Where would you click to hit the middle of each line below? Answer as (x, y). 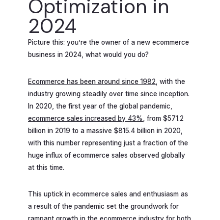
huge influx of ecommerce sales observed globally (107, 155)
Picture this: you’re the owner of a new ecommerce (109, 42)
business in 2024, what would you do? (88, 55)
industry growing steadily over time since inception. (109, 94)
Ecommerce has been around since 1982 (92, 81)
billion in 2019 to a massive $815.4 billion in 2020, (105, 130)
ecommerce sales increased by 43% (85, 118)
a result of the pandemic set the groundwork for (103, 206)
